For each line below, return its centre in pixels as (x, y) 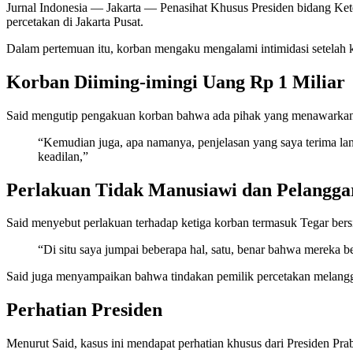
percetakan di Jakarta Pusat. (75, 21)
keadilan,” (63, 156)
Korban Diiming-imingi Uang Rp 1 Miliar (176, 82)
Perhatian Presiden (84, 310)
